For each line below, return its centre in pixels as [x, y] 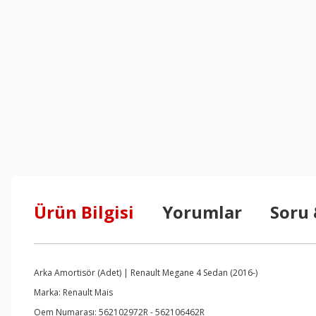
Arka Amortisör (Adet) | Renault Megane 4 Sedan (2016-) [146, 273]
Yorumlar [202, 212]
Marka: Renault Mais [73, 292]
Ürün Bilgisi [84, 212]
